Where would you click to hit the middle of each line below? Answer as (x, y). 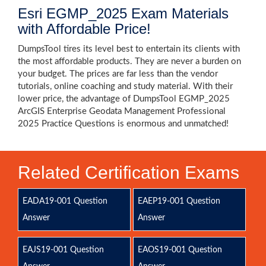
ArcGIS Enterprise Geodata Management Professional (122, 111)
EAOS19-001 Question (180, 250)
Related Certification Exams (129, 172)
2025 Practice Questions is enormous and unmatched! (123, 124)
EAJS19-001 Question (63, 250)
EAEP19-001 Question (179, 201)
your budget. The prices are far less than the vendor (118, 74)
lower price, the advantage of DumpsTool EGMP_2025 (124, 99)
